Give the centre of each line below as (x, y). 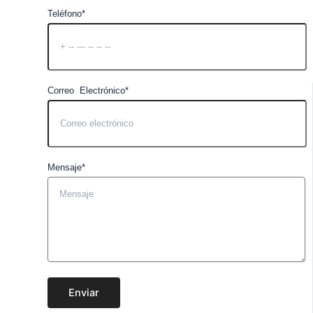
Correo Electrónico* (88, 90)
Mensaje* (66, 167)
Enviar (84, 292)
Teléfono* (66, 13)
